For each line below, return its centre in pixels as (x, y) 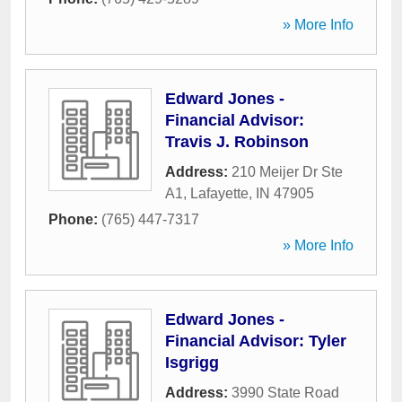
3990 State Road (285, 393)
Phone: (75, 219)
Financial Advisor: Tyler (256, 341)
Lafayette (219, 193)
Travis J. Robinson (237, 142)
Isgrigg (192, 363)
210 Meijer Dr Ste (287, 172)
